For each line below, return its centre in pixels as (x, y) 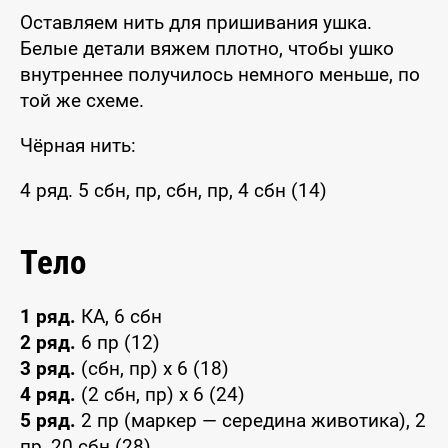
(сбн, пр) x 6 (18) (152, 369)
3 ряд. (48, 369)
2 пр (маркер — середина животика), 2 (251, 421)
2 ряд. (48, 343)
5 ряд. (48, 421)
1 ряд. (48, 317)
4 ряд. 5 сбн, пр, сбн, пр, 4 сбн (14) (173, 191)
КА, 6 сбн (119, 317)
